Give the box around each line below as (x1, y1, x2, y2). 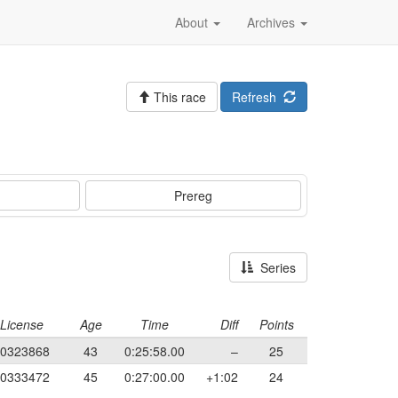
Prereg (174, 187, 213, 204)
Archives (247, 13, 298, 31)
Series (253, 259, 296, 276)
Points (259, 315, 294, 333)
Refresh (232, 88, 283, 106)
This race (150, 88, 206, 106)
